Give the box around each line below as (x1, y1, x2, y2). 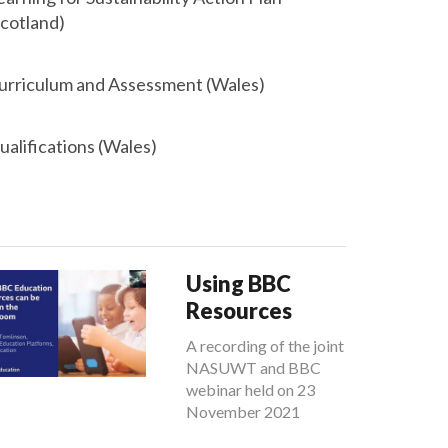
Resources (186, 297, 292, 324)
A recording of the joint (186, 336, 344, 355)
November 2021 (186, 402, 300, 421)
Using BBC (186, 270, 291, 297)
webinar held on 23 (186, 380, 315, 399)
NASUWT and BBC (186, 358, 321, 377)
